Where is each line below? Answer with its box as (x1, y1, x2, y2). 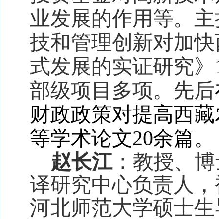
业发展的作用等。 (30, 7, 194, 30)
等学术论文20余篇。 (30, 127, 215, 150)
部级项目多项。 (30, 79, 174, 102)
